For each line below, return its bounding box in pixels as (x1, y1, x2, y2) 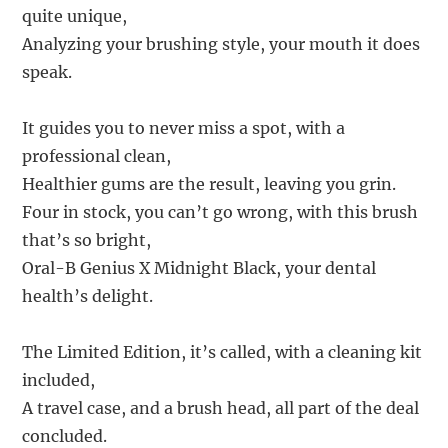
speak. (22, 61, 73, 82)
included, (22, 369, 96, 390)
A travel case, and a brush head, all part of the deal (22, 397, 420, 418)
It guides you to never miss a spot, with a (22, 117, 346, 138)
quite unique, (22, 5, 128, 26)
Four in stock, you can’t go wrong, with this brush (22, 201, 419, 222)
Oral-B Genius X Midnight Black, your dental (22, 257, 377, 278)
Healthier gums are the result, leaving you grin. (22, 173, 397, 194)
